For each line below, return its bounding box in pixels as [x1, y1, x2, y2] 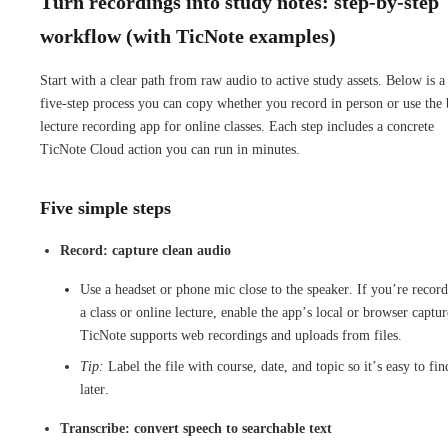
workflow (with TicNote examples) [40, 24, 336, 47]
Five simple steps [40, 197, 171, 218]
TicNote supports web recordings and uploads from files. [80, 327, 402, 343]
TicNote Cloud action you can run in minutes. [40, 141, 300, 157]
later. [80, 381, 109, 397]
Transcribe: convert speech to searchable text [60, 420, 332, 436]
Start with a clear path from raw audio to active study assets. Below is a [40, 72, 445, 88]
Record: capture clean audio [60, 242, 231, 258]
